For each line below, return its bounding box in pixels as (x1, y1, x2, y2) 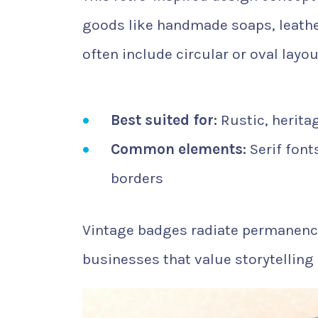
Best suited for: (111, 111, 217, 128)
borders (111, 169, 163, 187)
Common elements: (111, 140, 246, 158)
